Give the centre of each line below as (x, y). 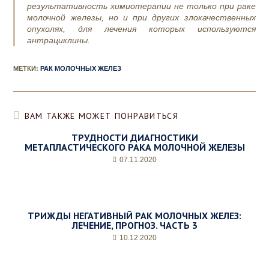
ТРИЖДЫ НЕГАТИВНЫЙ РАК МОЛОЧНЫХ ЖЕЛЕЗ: (134, 216)
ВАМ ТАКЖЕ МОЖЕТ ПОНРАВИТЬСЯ (101, 116)
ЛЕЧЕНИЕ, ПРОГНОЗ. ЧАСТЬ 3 (134, 225)
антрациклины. (59, 41)
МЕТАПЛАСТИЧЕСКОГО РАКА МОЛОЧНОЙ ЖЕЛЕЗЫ (134, 147)
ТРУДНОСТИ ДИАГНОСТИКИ (134, 138)
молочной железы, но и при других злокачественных (141, 18)
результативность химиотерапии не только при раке (141, 6)
